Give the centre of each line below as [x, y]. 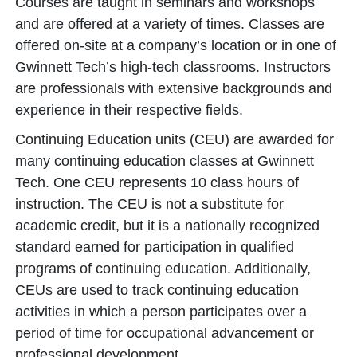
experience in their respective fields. [129, 110]
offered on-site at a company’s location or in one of [176, 45]
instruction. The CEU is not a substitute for [149, 204]
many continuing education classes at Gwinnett [165, 161]
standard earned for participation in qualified [155, 247]
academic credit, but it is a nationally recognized [167, 226]
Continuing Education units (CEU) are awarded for [175, 139]
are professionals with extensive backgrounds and [174, 88]
